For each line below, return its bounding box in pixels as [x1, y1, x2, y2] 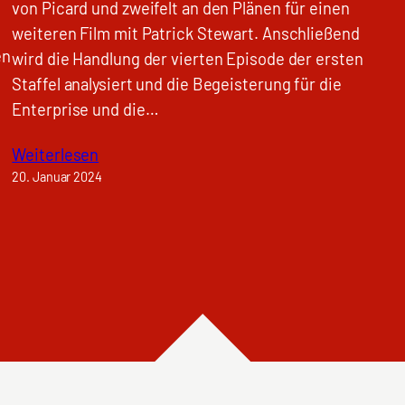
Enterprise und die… [12, 99, 159, 120]
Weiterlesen [12, 144, 99, 165]
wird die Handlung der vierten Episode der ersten [12, 49, 363, 70]
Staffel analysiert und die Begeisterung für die [12, 74, 342, 95]
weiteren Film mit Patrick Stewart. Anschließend [12, 24, 360, 44]
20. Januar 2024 [12, 168, 102, 184]
